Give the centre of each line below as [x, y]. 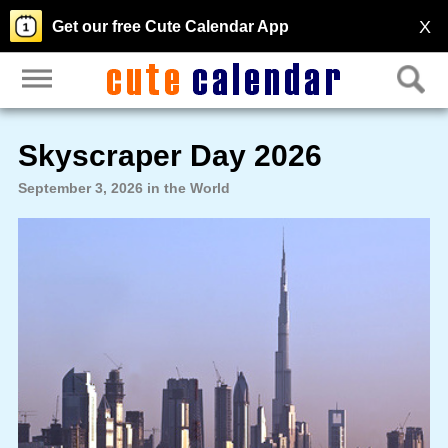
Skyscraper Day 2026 [169, 155]
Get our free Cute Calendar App [170, 26]
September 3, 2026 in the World [123, 187]
